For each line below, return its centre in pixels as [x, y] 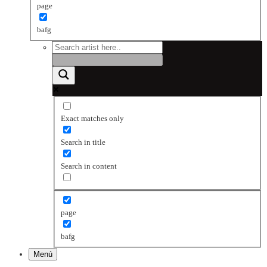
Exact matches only [92, 118]
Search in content [89, 166]
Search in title [83, 142]
